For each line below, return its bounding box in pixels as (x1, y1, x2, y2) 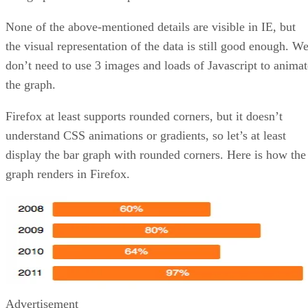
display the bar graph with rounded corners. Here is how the (5, 147, 306, 162)
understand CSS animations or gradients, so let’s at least (5, 128, 286, 142)
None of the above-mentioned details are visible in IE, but (5, 19, 296, 34)
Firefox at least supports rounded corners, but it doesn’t (5, 109, 283, 123)
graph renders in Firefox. (5, 166, 130, 181)
